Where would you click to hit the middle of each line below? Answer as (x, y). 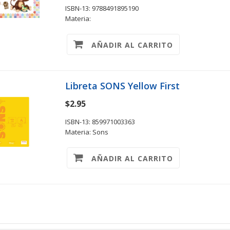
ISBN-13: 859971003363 (100, 122)
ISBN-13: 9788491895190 (102, 8)
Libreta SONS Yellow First (122, 86)
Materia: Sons (87, 132)
